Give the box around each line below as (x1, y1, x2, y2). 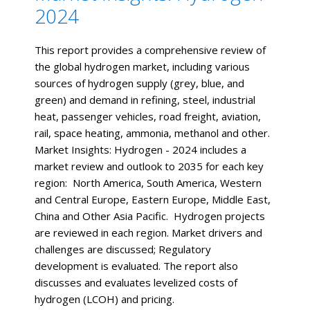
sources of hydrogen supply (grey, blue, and (35, 76, 244, 91)
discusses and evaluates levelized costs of (35, 275, 237, 290)
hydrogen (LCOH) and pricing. (35, 292, 174, 307)
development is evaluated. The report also (35, 259, 238, 273)
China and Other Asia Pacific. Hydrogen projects (35, 209, 265, 224)
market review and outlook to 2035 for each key (35, 159, 264, 174)
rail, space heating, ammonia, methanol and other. (35, 126, 270, 140)
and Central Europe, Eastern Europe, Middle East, (35, 192, 271, 207)
